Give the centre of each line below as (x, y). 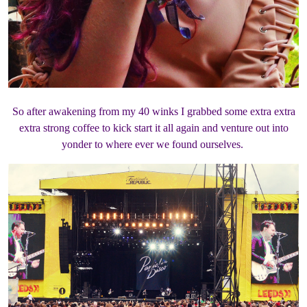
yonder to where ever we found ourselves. (153, 144)
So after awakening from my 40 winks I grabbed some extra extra (153, 111)
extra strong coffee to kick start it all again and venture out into (153, 127)
